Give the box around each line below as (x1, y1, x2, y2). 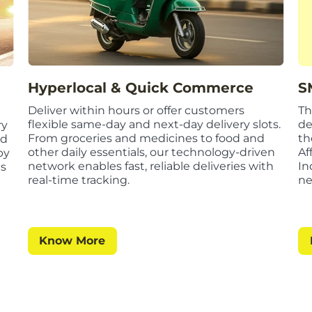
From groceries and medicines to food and (27, 132, 265, 146)
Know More (39, 234, 106, 248)
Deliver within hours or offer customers (27, 104, 244, 118)
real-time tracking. (27, 173, 130, 187)
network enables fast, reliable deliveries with (27, 159, 274, 173)
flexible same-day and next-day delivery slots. (27, 118, 281, 132)
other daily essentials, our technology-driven (27, 146, 275, 159)
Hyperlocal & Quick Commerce (27, 79, 253, 97)
